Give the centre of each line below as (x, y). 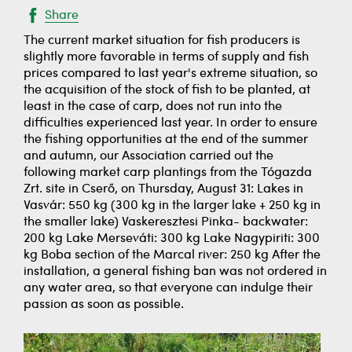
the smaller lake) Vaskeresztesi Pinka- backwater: (166, 222)
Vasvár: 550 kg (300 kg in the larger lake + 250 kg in (172, 206)
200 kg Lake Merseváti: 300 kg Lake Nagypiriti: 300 (172, 239)
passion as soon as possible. (104, 305)
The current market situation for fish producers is (162, 41)
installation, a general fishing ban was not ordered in (175, 272)
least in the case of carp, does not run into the (153, 107)
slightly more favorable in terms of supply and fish (166, 57)
